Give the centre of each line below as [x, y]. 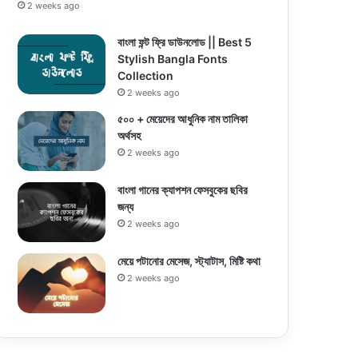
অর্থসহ [129, 135]
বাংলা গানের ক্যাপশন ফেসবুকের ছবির [183, 189]
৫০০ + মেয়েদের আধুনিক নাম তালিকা [183, 118]
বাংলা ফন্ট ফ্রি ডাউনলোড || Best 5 [185, 42]
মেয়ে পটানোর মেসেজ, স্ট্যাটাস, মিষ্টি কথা [189, 261]
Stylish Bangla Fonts [173, 58]
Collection [146, 75]
